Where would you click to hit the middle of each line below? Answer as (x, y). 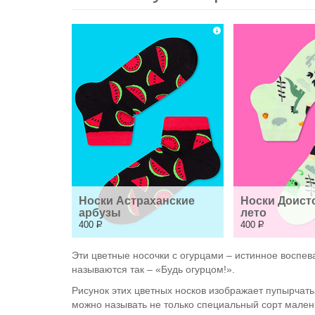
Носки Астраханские (137, 201)
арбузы (100, 213)
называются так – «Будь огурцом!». (153, 269)
